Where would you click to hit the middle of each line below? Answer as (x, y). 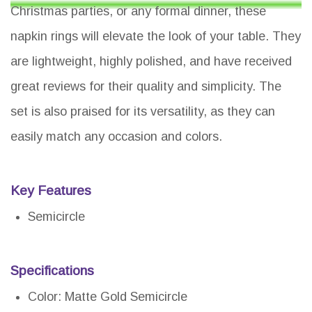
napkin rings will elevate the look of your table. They (156, 37)
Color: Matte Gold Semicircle (108, 297)
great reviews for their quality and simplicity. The (146, 87)
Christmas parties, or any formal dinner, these (138, 11)
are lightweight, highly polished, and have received (151, 62)
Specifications (52, 271)
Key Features (51, 191)
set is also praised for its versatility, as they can (143, 112)
